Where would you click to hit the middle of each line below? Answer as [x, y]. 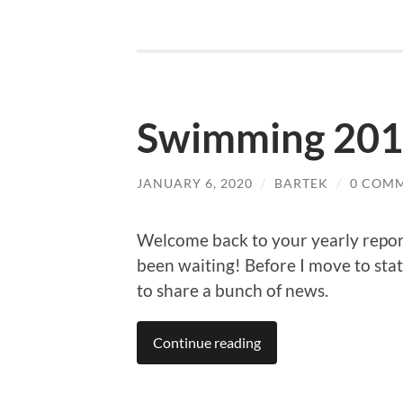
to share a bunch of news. [233, 290]
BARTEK [301, 184]
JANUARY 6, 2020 [195, 184]
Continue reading [207, 342]
